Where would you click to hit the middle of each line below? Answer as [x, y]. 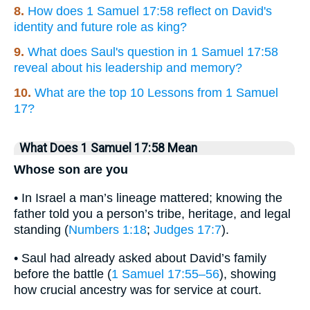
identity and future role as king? [100, 27]
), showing [248, 274]
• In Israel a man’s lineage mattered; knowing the [148, 198]
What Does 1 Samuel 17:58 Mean [108, 148]
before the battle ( [63, 274]
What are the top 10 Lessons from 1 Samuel [156, 93]
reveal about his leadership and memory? [128, 68]
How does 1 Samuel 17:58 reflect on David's [150, 11]
